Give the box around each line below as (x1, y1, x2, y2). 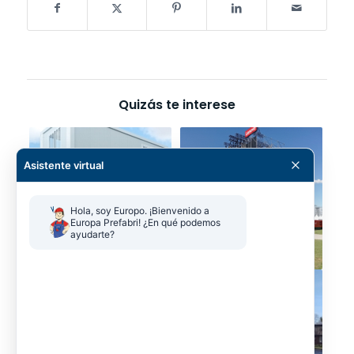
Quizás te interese (118, 95, 235, 114)
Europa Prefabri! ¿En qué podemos (70, 217, 220, 229)
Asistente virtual (24, 158, 104, 171)
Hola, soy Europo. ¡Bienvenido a (70, 205, 209, 217)
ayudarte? (70, 228, 115, 241)
